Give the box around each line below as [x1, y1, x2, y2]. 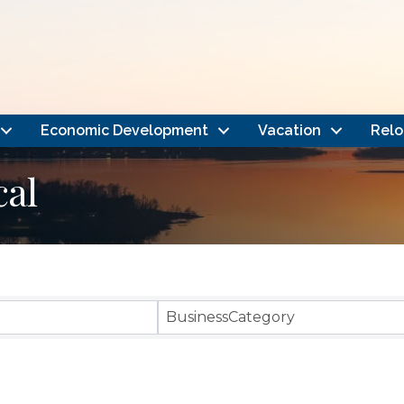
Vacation [257, 121, 321, 139]
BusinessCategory [165, 308, 295, 326]
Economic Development [40, 121, 208, 139]
